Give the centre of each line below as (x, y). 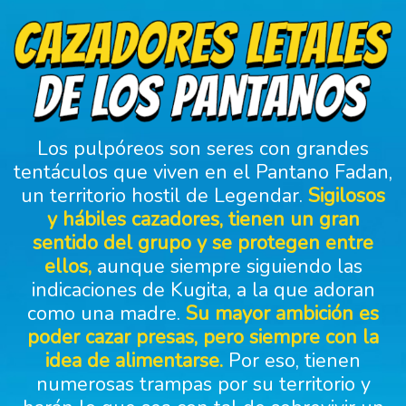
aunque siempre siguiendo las (229, 266)
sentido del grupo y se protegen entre (203, 242)
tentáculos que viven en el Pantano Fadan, (203, 172)
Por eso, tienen (292, 360)
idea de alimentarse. (134, 360)
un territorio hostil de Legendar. (164, 195)
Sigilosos (347, 195)
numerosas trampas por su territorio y (203, 384)
